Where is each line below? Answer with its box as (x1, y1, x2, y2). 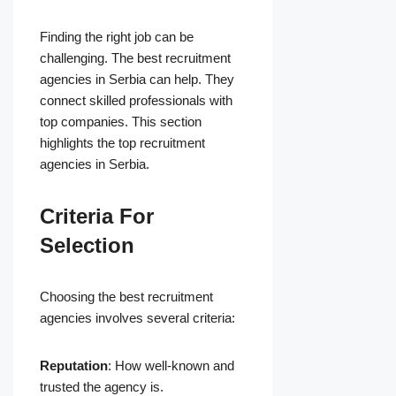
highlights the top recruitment (40, 135, 205, 151)
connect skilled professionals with (40, 93, 232, 109)
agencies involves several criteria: (40, 310, 235, 326)
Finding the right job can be (40, 29, 194, 45)
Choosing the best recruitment (40, 289, 213, 305)
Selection (40, 233, 134, 258)
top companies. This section (40, 114, 202, 130)
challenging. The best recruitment (40, 50, 231, 66)
